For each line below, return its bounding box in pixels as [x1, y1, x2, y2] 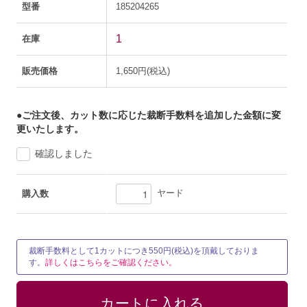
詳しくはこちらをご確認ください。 [45, 257, 177, 267]
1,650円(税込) [116, 65, 171, 76]
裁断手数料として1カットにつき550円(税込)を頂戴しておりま [29, 245, 260, 256]
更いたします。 [16, 123, 84, 134]
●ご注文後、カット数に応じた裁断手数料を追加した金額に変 [16, 109, 282, 121]
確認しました [35, 147, 93, 159]
